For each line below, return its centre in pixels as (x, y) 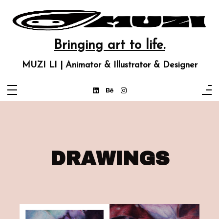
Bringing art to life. (109, 46)
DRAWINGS (109, 159)
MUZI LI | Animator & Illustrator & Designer (109, 65)
